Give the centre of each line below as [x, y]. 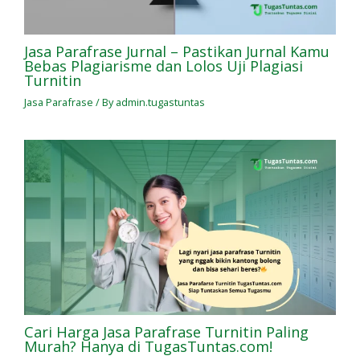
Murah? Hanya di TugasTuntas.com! [148, 347]
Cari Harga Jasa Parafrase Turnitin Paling [166, 332]
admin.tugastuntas [160, 102]
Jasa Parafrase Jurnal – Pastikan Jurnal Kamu [176, 51]
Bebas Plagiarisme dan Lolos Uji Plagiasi [163, 65]
